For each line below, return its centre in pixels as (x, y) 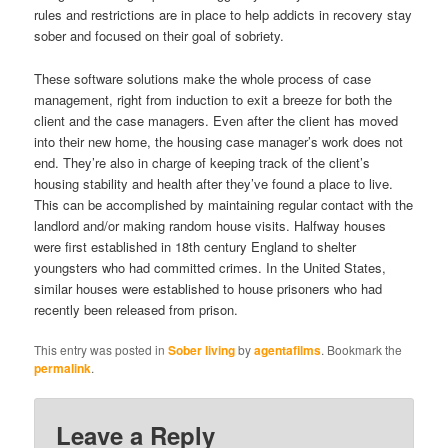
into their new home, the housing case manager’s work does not (219, 141)
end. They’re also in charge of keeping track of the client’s (202, 162)
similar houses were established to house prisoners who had (208, 288)
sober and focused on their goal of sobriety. (159, 36)
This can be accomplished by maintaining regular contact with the (224, 204)
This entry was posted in (101, 349)
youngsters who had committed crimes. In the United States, (210, 267)
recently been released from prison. (136, 309)
